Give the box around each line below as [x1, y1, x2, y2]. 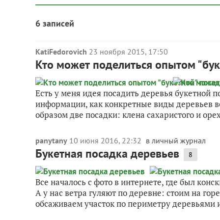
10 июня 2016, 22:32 [69, 136, 143, 145]
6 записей [35, 18, 74, 29]
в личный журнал [146, 136, 206, 145]
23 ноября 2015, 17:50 [89, 47, 168, 56]
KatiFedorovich [35, 47, 87, 56]
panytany [35, 136, 67, 145]
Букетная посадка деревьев [35, 146, 179, 161]
